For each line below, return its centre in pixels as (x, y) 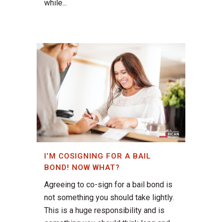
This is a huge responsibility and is (104, 211)
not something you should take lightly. (109, 198)
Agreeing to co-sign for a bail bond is (108, 185)
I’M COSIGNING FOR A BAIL (98, 156)
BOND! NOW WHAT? (82, 168)
